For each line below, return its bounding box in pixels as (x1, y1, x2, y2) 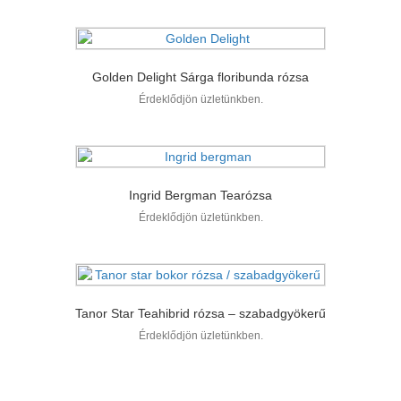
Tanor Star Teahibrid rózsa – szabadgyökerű (75, 305, 326, 320)
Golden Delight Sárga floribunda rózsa (92, 69, 309, 84)
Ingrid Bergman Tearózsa (129, 187, 272, 202)
